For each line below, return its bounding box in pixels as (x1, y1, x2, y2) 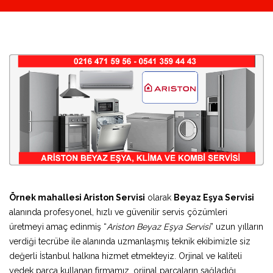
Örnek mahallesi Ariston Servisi (9, 192, 145, 202)
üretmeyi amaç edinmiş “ (9, 221, 107, 232)
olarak (145, 192, 174, 202)
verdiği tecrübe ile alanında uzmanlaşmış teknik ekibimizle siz (9, 236, 250, 246)
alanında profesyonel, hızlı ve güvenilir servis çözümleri (9, 207, 227, 217)
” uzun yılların (210, 221, 263, 232)
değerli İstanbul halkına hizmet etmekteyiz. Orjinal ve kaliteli (9, 250, 242, 261)
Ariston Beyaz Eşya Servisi (107, 221, 210, 232)
